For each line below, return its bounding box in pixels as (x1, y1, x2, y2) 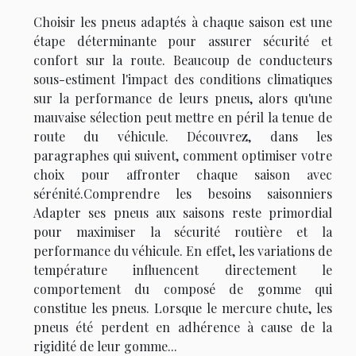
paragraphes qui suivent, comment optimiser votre (33, 147, 332, 164)
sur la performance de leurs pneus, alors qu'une (33, 90, 332, 107)
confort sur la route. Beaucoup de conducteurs (33, 52, 332, 69)
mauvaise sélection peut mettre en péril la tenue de (33, 109, 332, 126)
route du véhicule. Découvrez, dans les (33, 128, 332, 145)
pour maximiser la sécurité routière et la (33, 223, 332, 241)
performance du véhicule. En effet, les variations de (33, 242, 332, 260)
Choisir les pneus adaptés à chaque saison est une (33, 14, 332, 31)
